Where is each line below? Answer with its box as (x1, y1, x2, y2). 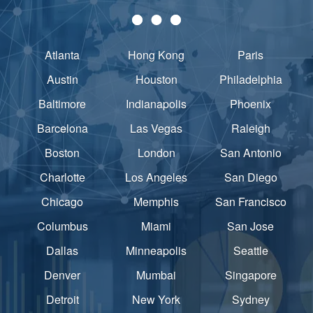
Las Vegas (130, 119, 183, 136)
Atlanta (45, 46, 80, 63)
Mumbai (136, 266, 177, 283)
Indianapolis (126, 95, 187, 112)
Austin (46, 71, 78, 87)
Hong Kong (128, 46, 185, 63)
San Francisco (214, 193, 286, 210)
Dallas (46, 242, 79, 259)
